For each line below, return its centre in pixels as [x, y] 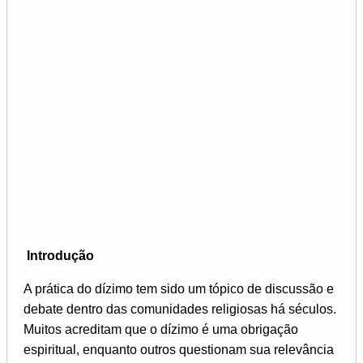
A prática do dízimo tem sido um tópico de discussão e [179, 288]
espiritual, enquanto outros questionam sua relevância [179, 349]
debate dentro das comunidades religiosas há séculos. [180, 309]
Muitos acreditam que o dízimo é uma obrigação [161, 329]
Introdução [60, 255]
